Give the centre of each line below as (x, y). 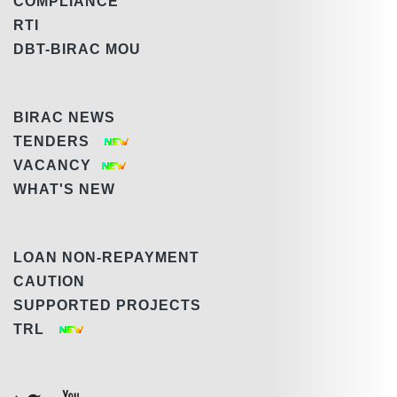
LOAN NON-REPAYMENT (106, 257)
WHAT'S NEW (64, 189)
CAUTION (49, 281)
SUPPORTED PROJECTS (112, 305)
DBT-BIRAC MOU (77, 49)
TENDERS (58, 141)
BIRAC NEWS (64, 117)
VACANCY (57, 165)
